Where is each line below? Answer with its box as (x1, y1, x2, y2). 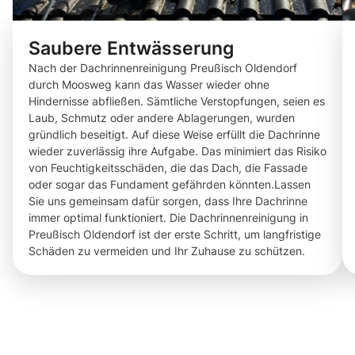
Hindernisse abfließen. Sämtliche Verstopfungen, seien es (29, 94, 325, 109)
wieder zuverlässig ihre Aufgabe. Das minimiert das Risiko (29, 144, 326, 158)
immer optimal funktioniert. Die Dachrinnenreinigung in (29, 211, 308, 225)
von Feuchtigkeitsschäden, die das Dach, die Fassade (29, 161, 307, 175)
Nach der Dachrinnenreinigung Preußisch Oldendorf (29, 61, 297, 75)
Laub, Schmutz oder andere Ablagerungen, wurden (29, 111, 295, 125)
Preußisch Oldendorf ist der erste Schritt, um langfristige (29, 227, 321, 242)
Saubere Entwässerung (29, 37, 234, 59)
